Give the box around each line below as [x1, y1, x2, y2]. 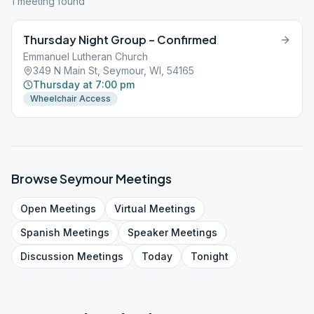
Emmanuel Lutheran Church [23, 50, 148, 62]
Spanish [20, 226, 60, 238]
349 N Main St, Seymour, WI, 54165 [33, 64, 194, 76]
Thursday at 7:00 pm [33, 78, 135, 90]
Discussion [20, 250, 74, 262]
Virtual [114, 203, 146, 214]
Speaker [128, 226, 168, 238]
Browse [11, 170, 60, 186]
